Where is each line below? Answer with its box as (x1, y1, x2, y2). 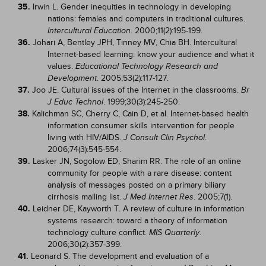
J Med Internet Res (123, 192, 194, 201)
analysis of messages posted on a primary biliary (47, 180, 226, 190)
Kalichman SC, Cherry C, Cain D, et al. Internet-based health (32, 109, 249, 119)
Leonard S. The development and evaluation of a (31, 251, 209, 261)
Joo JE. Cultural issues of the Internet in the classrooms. (32, 85, 241, 95)
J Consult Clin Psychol (123, 133, 205, 142)
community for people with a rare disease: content (47, 168, 232, 178)
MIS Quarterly (149, 228, 199, 237)
